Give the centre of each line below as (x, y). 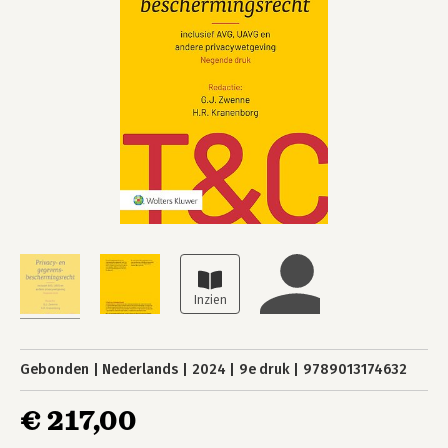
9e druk (264, 369)
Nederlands (140, 369)
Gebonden (54, 369)
